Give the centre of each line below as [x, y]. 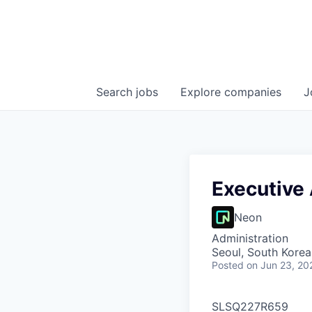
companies [253, 92]
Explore [202, 92]
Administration [250, 238]
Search [116, 92]
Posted [228, 265]
